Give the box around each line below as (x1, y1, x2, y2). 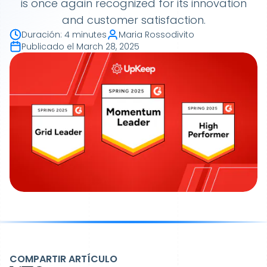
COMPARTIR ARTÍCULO (10, 252, 117, 266)
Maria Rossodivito (119, 29, 194, 41)
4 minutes (64, 29, 107, 41)
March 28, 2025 (76, 41, 139, 52)
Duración (21, 29, 60, 41)
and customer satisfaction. (61, 13, 206, 27)
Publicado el (21, 41, 74, 52)
